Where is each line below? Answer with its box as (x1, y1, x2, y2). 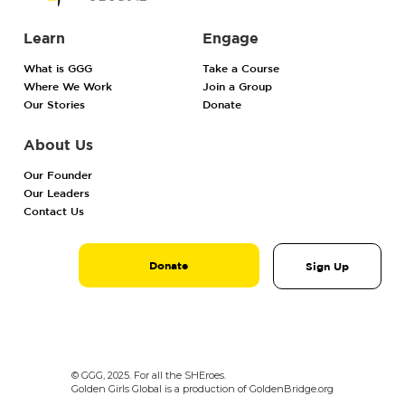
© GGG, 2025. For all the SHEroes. (71, 369, 226, 382)
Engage (202, 30, 259, 47)
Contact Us (24, 205, 85, 218)
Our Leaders (24, 187, 90, 200)
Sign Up (305, 259, 349, 274)
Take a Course (202, 62, 279, 75)
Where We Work (24, 80, 113, 93)
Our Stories (24, 99, 86, 111)
